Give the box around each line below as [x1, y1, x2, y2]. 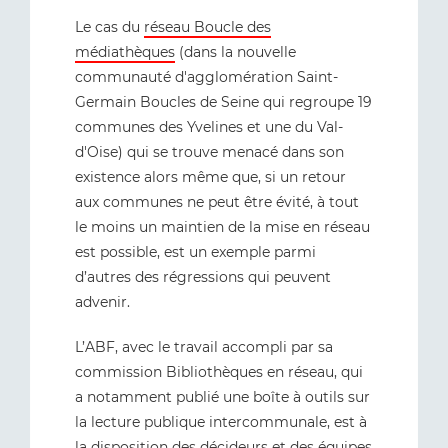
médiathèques [75, 43, 175, 61]
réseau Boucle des [144, 18, 271, 36]
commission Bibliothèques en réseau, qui [75, 363, 363, 381]
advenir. [75, 293, 130, 311]
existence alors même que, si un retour [75, 168, 346, 186]
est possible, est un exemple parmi [75, 243, 316, 261]
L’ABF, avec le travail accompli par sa [75, 338, 333, 356]
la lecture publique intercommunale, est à [75, 413, 367, 431]
